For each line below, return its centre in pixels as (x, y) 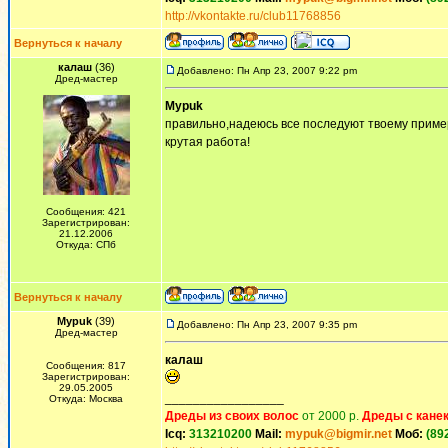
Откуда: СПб (86, 244)
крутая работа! (207, 142)
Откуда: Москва (86, 398)
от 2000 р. (330, 416)
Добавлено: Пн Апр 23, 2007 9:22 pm (267, 70)
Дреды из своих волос (232, 416)
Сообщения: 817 (86, 365)
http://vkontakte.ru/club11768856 (253, 16)
